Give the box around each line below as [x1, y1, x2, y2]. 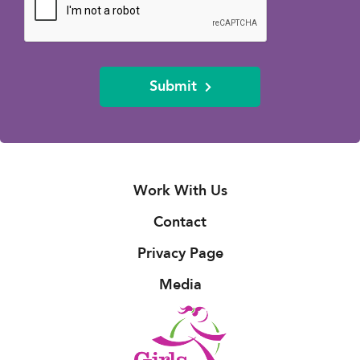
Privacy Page [137, 243, 223, 264]
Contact [153, 211, 207, 232]
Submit [149, 76, 197, 96]
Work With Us [133, 180, 227, 201]
